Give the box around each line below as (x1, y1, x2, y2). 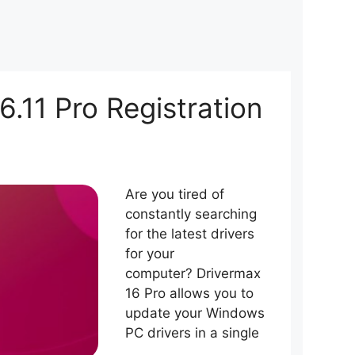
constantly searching (125, 206, 257, 222)
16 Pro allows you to (125, 285, 254, 301)
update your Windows (125, 305, 265, 321)
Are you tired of (125, 186, 224, 202)
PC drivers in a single (125, 325, 259, 341)
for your (125, 246, 174, 261)
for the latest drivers (125, 226, 254, 242)
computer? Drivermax (125, 265, 261, 281)
